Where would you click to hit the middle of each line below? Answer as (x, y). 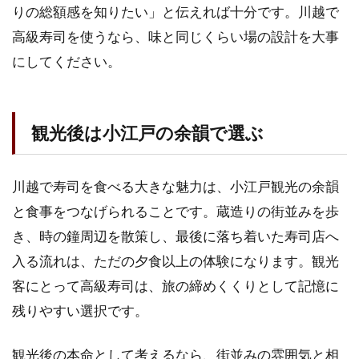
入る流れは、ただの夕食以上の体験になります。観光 (175, 260)
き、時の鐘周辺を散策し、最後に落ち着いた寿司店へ (175, 236)
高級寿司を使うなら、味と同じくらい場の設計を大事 (175, 36)
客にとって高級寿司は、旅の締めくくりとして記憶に (175, 285)
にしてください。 (67, 61)
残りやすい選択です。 (80, 310)
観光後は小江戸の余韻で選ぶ (147, 133)
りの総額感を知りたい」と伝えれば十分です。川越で (175, 11)
